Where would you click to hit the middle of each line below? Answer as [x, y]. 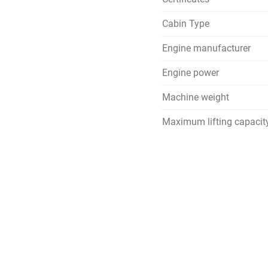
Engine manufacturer [206, 48]
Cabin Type [186, 24]
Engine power [191, 73]
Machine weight [196, 97]
